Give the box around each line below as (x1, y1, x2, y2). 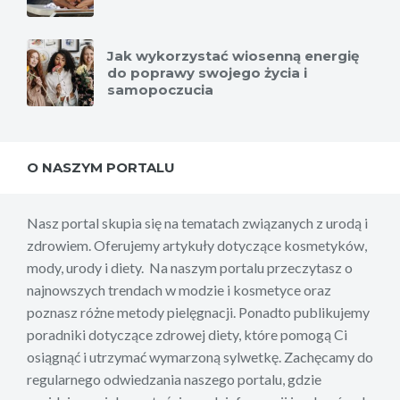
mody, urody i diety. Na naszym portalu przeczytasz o (27, 258, 353, 276)
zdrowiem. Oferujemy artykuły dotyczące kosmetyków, (27, 236, 367, 254)
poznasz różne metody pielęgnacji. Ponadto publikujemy (27, 303, 370, 321)
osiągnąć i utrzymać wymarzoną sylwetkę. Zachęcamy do (27, 347, 373, 365)
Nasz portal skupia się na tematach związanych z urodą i (27, 213, 368, 231)
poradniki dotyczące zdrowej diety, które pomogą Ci (27, 325, 347, 343)
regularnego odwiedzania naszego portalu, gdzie (27, 370, 321, 387)
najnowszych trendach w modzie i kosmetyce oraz (27, 280, 331, 298)
